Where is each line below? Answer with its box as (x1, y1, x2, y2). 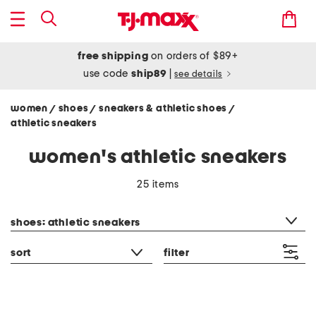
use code (83, 68, 132, 79)
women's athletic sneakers (29, 147, 287, 167)
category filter (10, 200, 77, 209)
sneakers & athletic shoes (99, 104, 230, 114)
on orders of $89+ (148, 51, 238, 61)
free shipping (78, 51, 149, 61)
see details (174, 70, 223, 79)
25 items (137, 179, 179, 190)
